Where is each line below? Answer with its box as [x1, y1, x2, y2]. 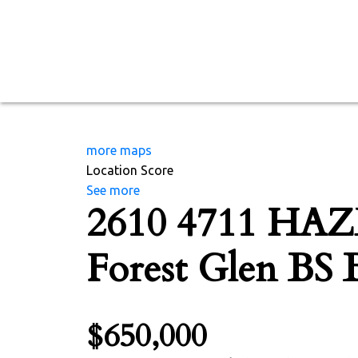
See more [86, 182, 140, 197]
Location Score [86, 162, 173, 177]
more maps [86, 142, 152, 157]
